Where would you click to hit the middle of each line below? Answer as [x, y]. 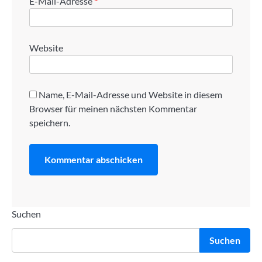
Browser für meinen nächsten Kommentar [113, 108]
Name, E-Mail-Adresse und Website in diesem [130, 94]
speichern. [50, 122]
